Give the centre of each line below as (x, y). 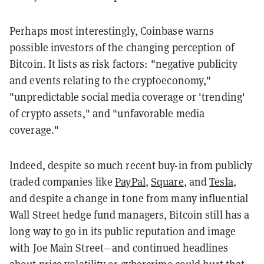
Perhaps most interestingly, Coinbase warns (112, 31)
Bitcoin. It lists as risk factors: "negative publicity (124, 64)
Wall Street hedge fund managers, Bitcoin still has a (130, 214)
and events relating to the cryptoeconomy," (110, 80)
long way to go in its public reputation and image (123, 231)
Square (167, 181)
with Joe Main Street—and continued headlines (119, 247)
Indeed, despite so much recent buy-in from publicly (131, 165)
